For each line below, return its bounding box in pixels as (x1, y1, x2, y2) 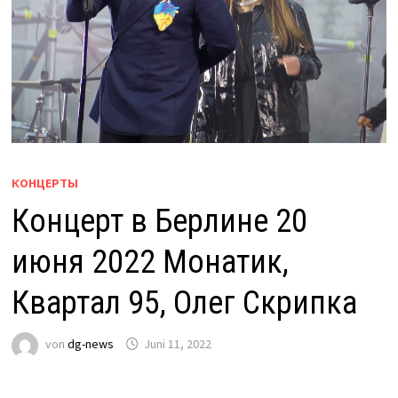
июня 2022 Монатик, (11, 243, 289, 281)
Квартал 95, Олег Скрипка (11, 283, 357, 322)
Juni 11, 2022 (143, 336, 211, 353)
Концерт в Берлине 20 (11, 202, 307, 240)
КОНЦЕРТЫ (11, 174, 78, 191)
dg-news (67, 336, 114, 353)
